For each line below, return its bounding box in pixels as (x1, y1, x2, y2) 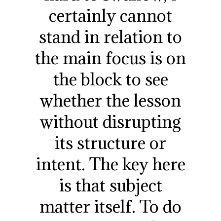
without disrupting (40, 110, 181, 132)
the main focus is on (35, 47, 186, 69)
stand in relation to (39, 26, 182, 47)
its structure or (55, 132, 166, 153)
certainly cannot (49, 4, 172, 26)
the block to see (53, 68, 168, 90)
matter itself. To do (39, 195, 182, 217)
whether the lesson (40, 89, 181, 111)
